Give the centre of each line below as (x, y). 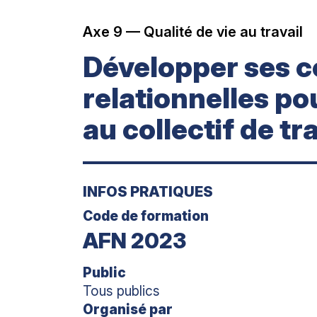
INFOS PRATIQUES (148, 191)
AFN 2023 (135, 240)
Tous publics (122, 291)
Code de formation (146, 216)
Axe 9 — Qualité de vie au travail (193, 31)
